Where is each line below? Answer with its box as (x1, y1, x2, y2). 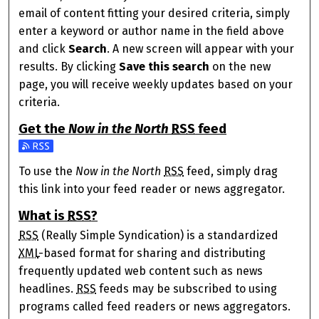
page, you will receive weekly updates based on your (19, 77, 293, 91)
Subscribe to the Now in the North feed (19, 141, 226, 155)
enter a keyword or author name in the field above (19, 23, 285, 38)
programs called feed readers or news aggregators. (19, 300, 291, 314)
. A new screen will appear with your (107, 41, 295, 56)
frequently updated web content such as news (19, 264, 263, 278)
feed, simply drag (184, 164, 278, 179)
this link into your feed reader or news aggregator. (19, 182, 286, 197)
